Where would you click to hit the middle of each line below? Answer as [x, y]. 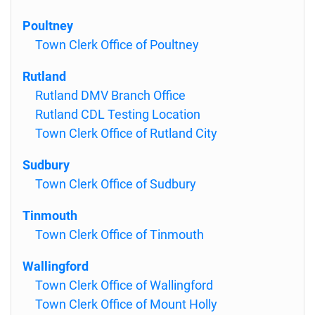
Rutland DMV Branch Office [110, 95]
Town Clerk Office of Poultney [117, 45]
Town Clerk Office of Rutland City [126, 133]
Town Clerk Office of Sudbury [116, 184]
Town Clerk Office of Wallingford [124, 285]
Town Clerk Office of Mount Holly [126, 304]
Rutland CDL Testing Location [118, 114]
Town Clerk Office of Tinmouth [120, 234]
